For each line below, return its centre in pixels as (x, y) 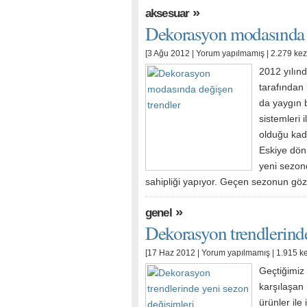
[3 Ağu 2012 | (171, 53)
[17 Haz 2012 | (173, 253)
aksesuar (168, 13)
